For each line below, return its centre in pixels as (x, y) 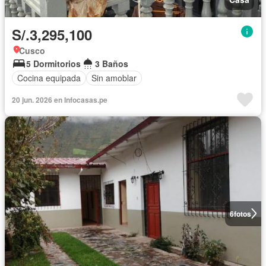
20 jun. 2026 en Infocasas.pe (60, 99)
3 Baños (112, 63)
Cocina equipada (49, 78)
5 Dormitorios (53, 63)
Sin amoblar (114, 78)
